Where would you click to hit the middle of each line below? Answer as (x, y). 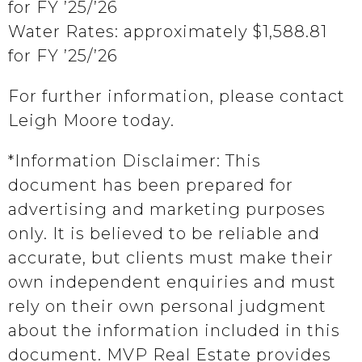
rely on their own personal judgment (167, 306)
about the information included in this (174, 330)
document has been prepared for (151, 185)
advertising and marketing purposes (167, 209)
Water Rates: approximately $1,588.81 (168, 32)
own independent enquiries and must (172, 282)
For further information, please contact (177, 96)
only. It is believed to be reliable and (164, 234)
